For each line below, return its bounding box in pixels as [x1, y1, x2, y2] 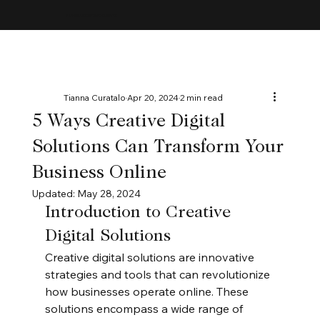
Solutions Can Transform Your [31, 139, 284, 158]
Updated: [31, 187, 77, 201]
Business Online [31, 164, 166, 184]
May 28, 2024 [76, 187, 141, 201]
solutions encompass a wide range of [44, 301, 246, 316]
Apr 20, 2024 [126, 92, 179, 104]
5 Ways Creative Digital [31, 113, 225, 132]
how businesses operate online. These [44, 284, 251, 299]
